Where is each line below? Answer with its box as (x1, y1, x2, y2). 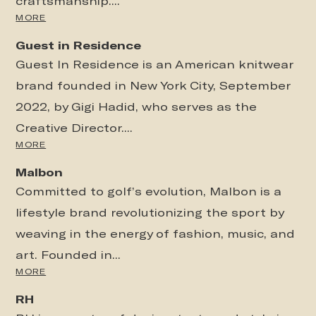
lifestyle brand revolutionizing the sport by (16, 205, 284, 219)
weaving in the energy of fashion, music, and (16, 226, 296, 241)
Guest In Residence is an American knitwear (16, 57, 293, 71)
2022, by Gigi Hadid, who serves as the (16, 99, 257, 114)
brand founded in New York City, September (16, 78, 291, 92)
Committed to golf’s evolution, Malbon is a (16, 184, 282, 198)
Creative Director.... (16, 121, 133, 135)
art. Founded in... (16, 248, 121, 262)
